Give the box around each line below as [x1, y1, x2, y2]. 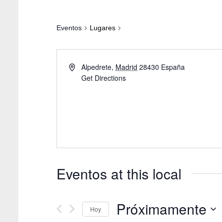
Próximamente [116, 199, 207, 219]
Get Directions [81, 73, 126, 83]
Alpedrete [81, 62, 112, 72]
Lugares [90, 24, 115, 32]
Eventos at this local [56, 164, 181, 183]
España [161, 62, 185, 72]
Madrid [115, 62, 138, 72]
